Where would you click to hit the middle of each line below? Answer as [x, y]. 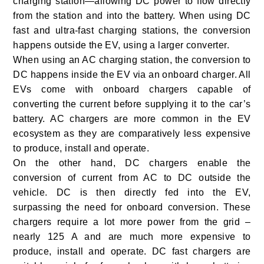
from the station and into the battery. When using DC [132, 15]
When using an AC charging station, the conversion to [132, 60]
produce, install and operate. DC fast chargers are [132, 251]
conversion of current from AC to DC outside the [132, 177]
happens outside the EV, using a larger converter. [121, 45]
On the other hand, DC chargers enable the [132, 163]
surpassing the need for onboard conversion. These [132, 207]
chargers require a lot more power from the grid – [132, 222]
